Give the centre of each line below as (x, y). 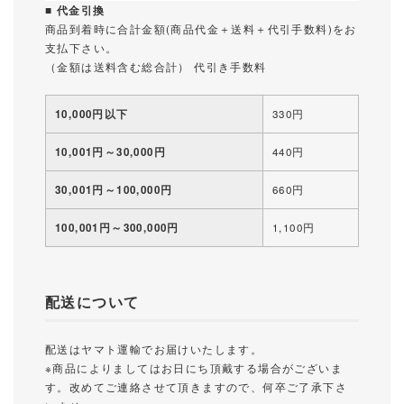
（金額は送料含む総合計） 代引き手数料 (156, 67)
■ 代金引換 (75, 10)
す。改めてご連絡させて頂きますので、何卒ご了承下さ (196, 387)
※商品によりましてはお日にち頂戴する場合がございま (194, 368)
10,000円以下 (92, 114)
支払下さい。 (82, 48)
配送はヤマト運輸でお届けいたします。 (154, 349)
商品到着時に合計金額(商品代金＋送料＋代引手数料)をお (201, 29)
